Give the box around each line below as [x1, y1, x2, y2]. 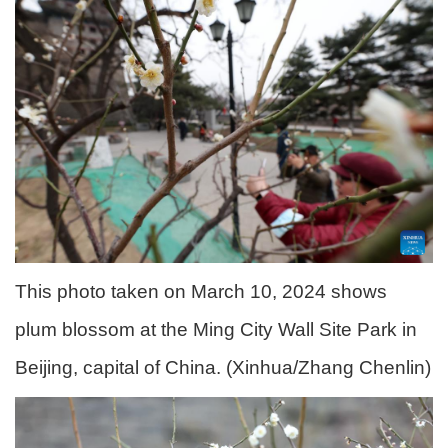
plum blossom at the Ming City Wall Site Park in [15, 318, 417, 340]
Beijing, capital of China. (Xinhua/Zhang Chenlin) [15, 356, 431, 378]
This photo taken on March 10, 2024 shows [15, 280, 387, 302]
